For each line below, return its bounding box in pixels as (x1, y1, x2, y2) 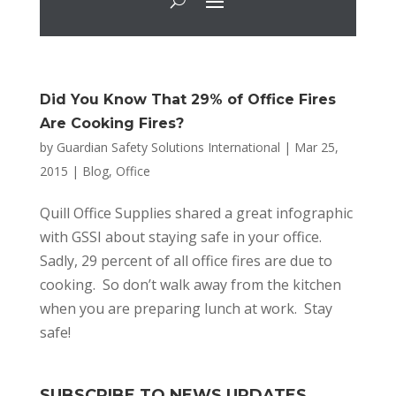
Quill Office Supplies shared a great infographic (39, 203, 353, 224)
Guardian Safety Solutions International (56, 139, 280, 156)
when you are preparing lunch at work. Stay (39, 299, 332, 319)
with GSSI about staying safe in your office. (39, 227, 325, 247)
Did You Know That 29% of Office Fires (39, 91, 336, 109)
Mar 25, (293, 139, 339, 156)
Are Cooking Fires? (39, 115, 184, 133)
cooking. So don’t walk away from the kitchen (39, 275, 341, 295)
